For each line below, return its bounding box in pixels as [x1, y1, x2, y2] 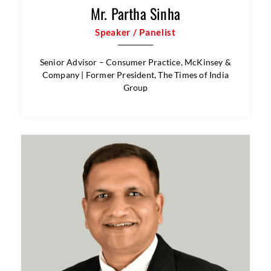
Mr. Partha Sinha [90, 140, 181, 163]
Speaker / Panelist [95, 165, 176, 176]
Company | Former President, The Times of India [42, 207, 229, 218]
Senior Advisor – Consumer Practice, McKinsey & [39, 195, 232, 206]
